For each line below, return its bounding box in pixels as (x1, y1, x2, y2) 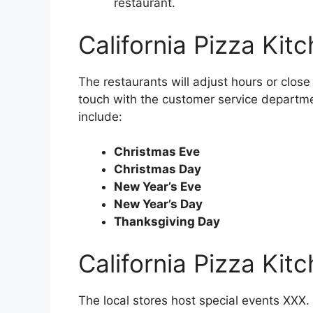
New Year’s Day (114, 197, 203, 212)
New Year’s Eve (114, 180, 201, 194)
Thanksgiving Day (114, 214, 220, 229)
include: (78, 109, 122, 124)
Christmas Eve (114, 145, 200, 159)
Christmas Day (114, 162, 201, 177)
